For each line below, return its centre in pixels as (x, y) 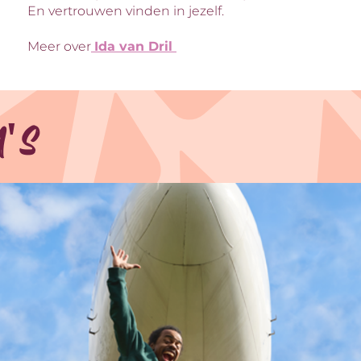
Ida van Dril (135, 47)
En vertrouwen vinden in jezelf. (125, 10)
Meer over (59, 47)
